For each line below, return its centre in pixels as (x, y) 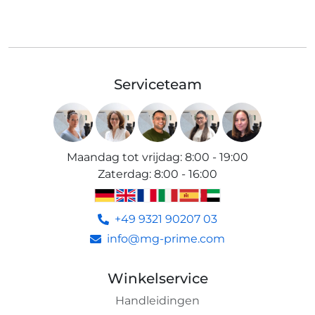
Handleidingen (157, 300)
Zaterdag (123, 174)
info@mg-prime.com (166, 238)
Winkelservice (157, 278)
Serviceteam (157, 84)
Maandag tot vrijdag (123, 157)
